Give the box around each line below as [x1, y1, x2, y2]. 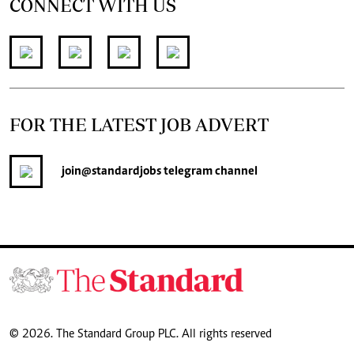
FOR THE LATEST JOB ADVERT [9, 114, 269, 136]
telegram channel [161, 165, 258, 179]
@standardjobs [81, 165, 161, 179]
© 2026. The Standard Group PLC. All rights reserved [9, 327, 272, 341]
